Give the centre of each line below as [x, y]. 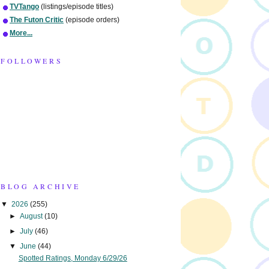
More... [21, 33]
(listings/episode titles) [76, 7]
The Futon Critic [37, 20]
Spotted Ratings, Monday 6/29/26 [73, 258]
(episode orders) [92, 20]
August [32, 216]
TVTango [24, 7]
